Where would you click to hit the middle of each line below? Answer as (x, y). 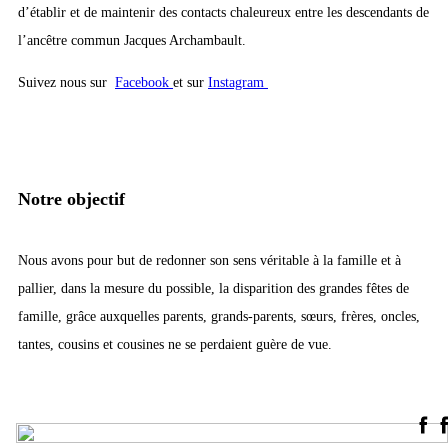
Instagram (238, 82)
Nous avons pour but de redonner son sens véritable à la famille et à (209, 261)
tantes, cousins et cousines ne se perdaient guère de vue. (175, 345)
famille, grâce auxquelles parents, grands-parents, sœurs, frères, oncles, (219, 317)
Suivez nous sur (66, 82)
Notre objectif (71, 198)
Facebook (144, 82)
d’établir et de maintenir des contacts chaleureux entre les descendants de (223, 12)
